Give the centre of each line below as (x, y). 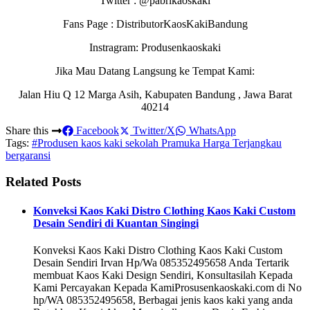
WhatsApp (211, 130)
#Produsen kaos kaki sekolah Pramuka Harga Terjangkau (157, 143)
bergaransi (28, 155)
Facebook (96, 130)
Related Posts (43, 182)
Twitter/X (153, 130)
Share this (28, 130)
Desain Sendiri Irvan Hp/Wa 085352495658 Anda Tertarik (161, 262)
